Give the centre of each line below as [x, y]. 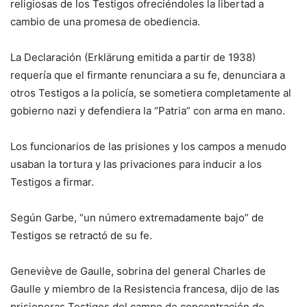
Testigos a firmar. [52, 182]
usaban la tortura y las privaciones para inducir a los [136, 164]
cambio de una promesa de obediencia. [105, 22]
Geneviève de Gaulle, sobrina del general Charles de [138, 271]
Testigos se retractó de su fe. [81, 236]
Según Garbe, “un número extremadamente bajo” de [137, 218]
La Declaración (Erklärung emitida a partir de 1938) [133, 58]
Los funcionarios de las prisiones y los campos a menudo [148, 147]
